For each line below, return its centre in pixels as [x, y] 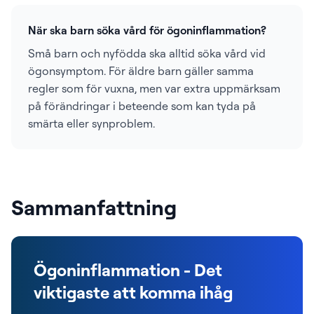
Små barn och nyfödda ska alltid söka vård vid [147, 53]
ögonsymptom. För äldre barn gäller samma [141, 71]
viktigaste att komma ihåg [133, 292]
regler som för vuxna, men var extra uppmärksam [154, 88]
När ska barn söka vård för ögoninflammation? [147, 30]
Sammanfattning [94, 207]
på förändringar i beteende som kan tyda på [142, 106]
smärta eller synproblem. [91, 123]
